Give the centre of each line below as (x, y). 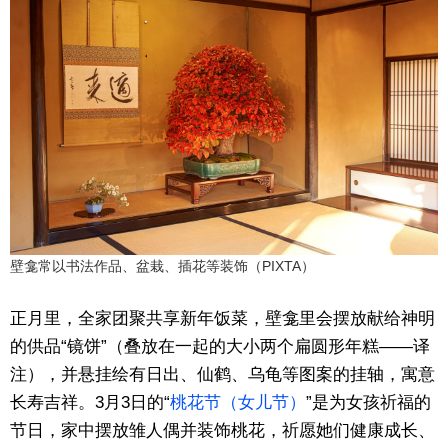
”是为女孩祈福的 (368, 403)
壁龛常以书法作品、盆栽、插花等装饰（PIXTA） (162, 266)
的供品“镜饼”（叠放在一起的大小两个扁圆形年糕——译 (220, 347)
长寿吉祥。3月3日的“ (90, 403)
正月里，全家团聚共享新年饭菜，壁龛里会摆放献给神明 (222, 319)
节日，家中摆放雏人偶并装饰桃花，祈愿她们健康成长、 (222, 431)
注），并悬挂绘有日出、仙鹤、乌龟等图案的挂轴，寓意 (222, 375)
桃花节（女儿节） (237, 403)
